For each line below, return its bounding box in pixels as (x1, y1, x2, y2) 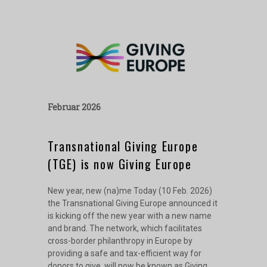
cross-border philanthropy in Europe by (48, 235, 193, 246)
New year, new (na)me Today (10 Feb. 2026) (48, 185, 212, 195)
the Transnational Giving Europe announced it (48, 198, 218, 208)
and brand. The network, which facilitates (48, 223, 202, 233)
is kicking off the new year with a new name (48, 210, 212, 221)
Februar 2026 (52, 101, 101, 113)
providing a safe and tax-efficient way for (48, 248, 201, 258)
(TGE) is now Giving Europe (48, 154, 192, 173)
